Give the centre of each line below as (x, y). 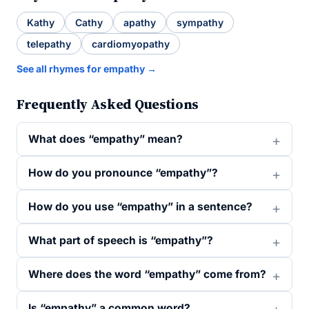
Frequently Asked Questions (108, 104)
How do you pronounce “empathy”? (123, 173)
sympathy (200, 22)
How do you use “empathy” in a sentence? (140, 207)
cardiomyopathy (131, 44)
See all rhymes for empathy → (87, 69)
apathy (140, 22)
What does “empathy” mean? (106, 139)
